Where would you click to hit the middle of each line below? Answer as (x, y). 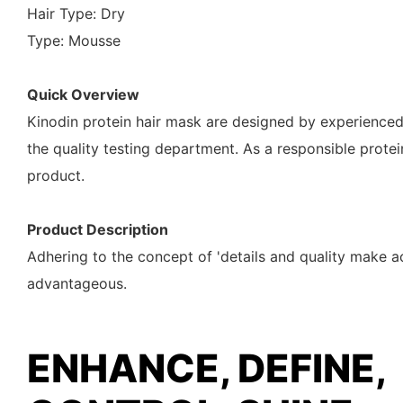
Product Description (98, 229)
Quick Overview (83, 94)
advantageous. (77, 283)
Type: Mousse (74, 40)
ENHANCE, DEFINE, (206, 367)
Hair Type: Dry (76, 13)
